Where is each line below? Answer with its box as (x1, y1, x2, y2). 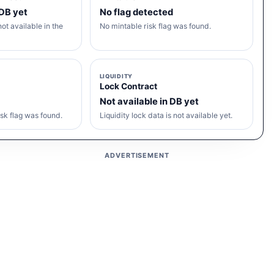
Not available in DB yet (99, 95, 199, 107)
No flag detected (99, 6, 173, 18)
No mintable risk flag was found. (99, 21, 211, 31)
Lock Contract (99, 81, 157, 92)
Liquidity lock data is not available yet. (99, 111, 232, 120)
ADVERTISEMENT (105, 151, 169, 160)
